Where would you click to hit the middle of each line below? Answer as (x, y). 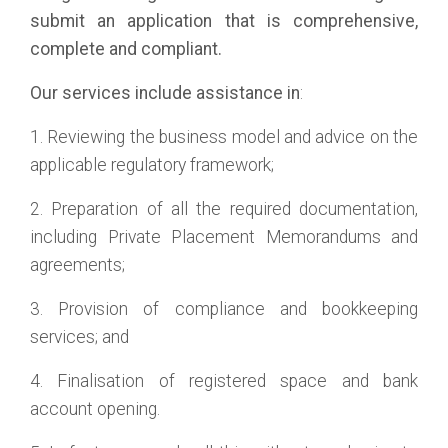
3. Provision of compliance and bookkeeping (224, 309)
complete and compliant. (126, 49)
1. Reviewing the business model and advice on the (224, 137)
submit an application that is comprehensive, (224, 21)
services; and (79, 337)
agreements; (77, 265)
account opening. (95, 409)
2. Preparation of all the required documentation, (224, 209)
